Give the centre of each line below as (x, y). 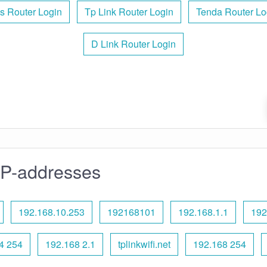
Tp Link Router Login (129, 11)
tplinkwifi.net (144, 244)
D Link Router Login (133, 44)
